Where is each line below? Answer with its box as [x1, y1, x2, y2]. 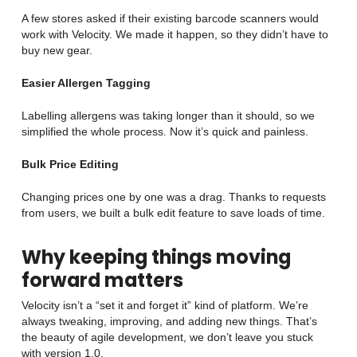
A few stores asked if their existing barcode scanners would [21, 12, 319, 25]
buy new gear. [21, 44, 92, 57]
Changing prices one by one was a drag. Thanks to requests [21, 190, 326, 203]
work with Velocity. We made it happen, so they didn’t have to [21, 28, 328, 41]
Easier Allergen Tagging [21, 76, 154, 89]
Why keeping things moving [21, 244, 291, 270]
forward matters [21, 267, 183, 293]
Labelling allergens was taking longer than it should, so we [21, 109, 315, 122]
